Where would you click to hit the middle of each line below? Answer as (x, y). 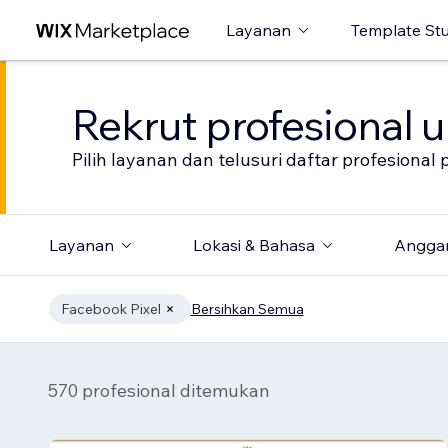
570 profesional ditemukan (159, 390)
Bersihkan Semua (247, 309)
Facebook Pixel (110, 309)
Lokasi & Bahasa (253, 245)
